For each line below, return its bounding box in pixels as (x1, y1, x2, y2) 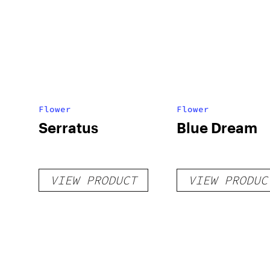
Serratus (39, 119, 98, 136)
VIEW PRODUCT (50, 172, 137, 187)
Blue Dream (176, 119, 257, 136)
